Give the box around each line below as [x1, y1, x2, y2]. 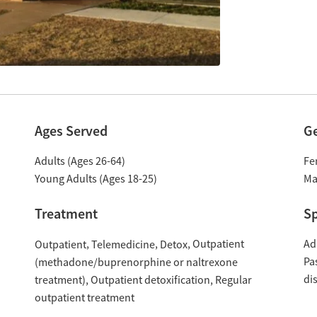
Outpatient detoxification [90, 272, 210, 287]
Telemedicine [91, 237, 155, 252]
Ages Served [34, 122, 108, 140]
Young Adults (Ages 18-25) [34, 172, 157, 186]
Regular [214, 272, 252, 287]
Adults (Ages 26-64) [34, 154, 125, 168]
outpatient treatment [34, 290, 134, 305]
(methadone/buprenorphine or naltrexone [34, 255, 238, 270]
